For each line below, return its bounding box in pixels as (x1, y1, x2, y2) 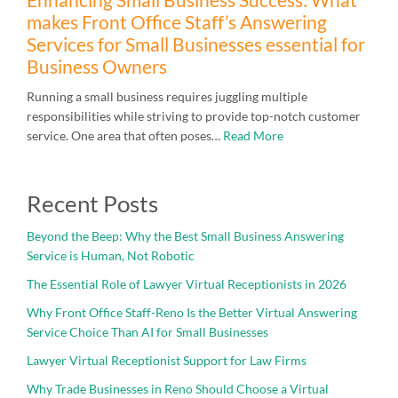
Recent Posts (27, 189, 158, 219)
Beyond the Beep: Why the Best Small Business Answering (27, 228, 344, 244)
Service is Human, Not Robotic (27, 248, 195, 264)
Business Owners (27, 55, 167, 78)
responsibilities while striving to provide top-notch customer (27, 108, 361, 124)
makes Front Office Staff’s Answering (27, 11, 327, 34)
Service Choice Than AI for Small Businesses (27, 324, 268, 340)
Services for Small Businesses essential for (27, 33, 365, 56)
